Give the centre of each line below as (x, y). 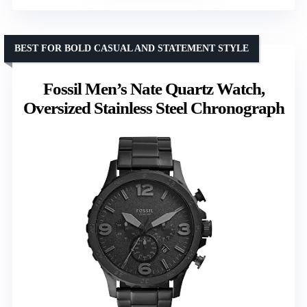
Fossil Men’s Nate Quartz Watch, (153, 88)
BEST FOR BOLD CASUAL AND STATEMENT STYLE (132, 48)
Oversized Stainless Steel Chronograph (153, 108)
